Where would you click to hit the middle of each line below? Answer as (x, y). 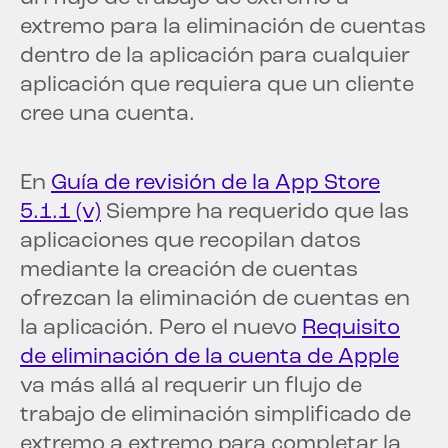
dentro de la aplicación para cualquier (215, 57)
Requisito (351, 329)
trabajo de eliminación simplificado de (215, 416)
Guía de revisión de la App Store (215, 184)
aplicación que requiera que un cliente (217, 86)
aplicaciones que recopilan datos (190, 242)
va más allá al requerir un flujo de (191, 387)
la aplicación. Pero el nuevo (161, 329)
